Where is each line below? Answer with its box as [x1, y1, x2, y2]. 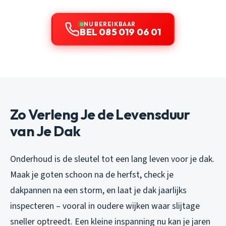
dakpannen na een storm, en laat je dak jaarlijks [10, 184, 187, 197]
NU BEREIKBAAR [84, 20, 136, 28]
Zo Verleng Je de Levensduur [10, 105, 190, 124]
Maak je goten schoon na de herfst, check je [10, 168, 174, 182]
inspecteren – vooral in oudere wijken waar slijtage [10, 200, 200, 213]
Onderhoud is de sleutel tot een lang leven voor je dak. [10, 153, 214, 166]
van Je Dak [10, 122, 81, 140]
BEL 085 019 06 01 [80, 26, 161, 38]
